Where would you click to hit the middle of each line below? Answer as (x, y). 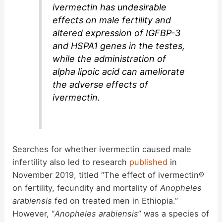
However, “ (34, 213)
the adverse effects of (101, 84)
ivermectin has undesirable (110, 7)
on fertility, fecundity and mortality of (86, 188)
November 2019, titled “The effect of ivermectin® (109, 175)
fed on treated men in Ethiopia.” (115, 200)
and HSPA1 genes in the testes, (119, 46)
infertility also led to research (71, 162)
